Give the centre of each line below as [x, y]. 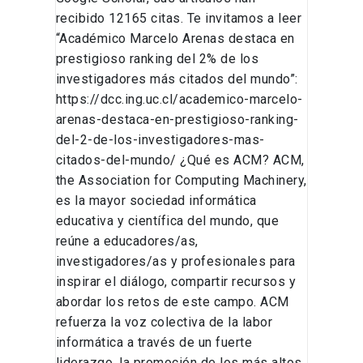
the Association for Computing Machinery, [181, 181]
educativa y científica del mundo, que [167, 221]
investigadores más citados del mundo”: [177, 79]
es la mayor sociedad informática [156, 201]
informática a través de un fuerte [154, 343]
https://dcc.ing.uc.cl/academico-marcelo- [179, 100]
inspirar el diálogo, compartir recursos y [176, 282]
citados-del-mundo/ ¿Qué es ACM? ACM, [180, 160]
